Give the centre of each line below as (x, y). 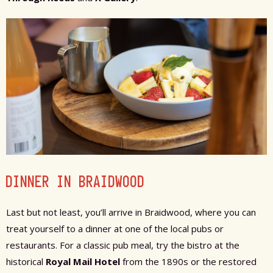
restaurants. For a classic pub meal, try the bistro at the (123, 245)
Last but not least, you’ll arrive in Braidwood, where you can (131, 212)
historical (26, 262)
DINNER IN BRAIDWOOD (76, 182)
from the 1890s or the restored (188, 262)
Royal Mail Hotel (83, 262)
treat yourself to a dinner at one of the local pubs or (115, 229)
